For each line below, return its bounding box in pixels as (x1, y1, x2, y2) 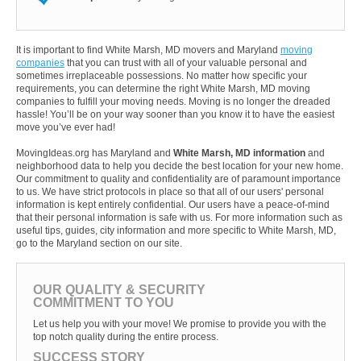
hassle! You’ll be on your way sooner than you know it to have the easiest (16, 109, 334, 121)
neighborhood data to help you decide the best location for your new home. (16, 160, 343, 172)
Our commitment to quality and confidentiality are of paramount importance (16, 173, 341, 185)
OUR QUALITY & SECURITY (33, 283, 205, 297)
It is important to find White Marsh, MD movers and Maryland (16, 44, 280, 56)
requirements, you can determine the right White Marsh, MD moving (16, 83, 310, 95)
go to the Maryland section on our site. (16, 238, 182, 250)
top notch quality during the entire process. (33, 331, 218, 343)
